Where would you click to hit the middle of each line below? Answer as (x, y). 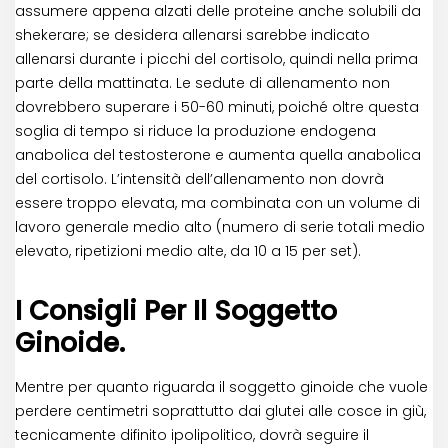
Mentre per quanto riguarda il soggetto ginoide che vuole (221, 387)
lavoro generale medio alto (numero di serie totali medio (220, 227)
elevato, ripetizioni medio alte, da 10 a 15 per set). (188, 251)
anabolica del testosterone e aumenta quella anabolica (218, 155)
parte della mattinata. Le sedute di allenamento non (202, 83)
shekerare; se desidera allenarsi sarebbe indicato (192, 35)
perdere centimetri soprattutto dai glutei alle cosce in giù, (220, 411)
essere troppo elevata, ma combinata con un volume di (217, 203)
